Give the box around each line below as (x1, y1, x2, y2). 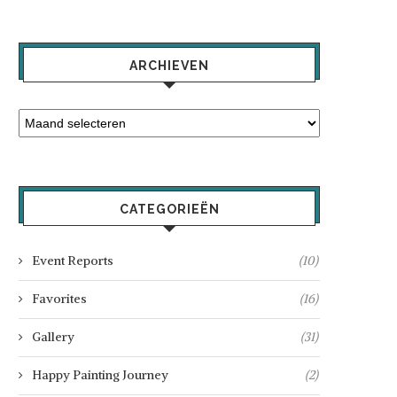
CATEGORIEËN (119, 201, 220, 216)
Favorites (32, 290, 87, 307)
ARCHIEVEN (129, 58, 209, 73)
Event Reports (32, 252, 113, 269)
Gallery (32, 328, 74, 345)
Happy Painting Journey (32, 366, 168, 383)
